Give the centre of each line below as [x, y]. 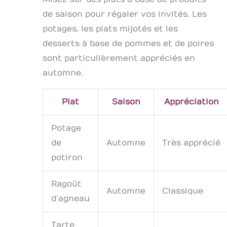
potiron [67, 157]
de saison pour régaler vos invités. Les [125, 14]
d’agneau [70, 198]
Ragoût [66, 184]
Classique [183, 191]
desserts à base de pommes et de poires [128, 43]
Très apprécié [191, 143]
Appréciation [191, 102]
